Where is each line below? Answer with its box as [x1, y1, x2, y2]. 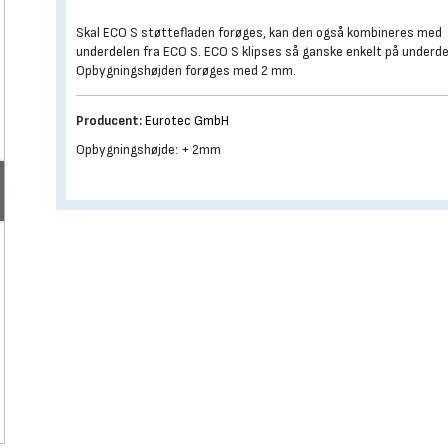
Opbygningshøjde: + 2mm [76, 141, 222, 158]
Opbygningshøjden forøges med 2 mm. [76, 62, 297, 79]
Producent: [76, 112, 143, 129]
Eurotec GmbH [145, 112, 230, 129]
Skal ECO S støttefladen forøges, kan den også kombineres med [76, 24, 443, 41]
